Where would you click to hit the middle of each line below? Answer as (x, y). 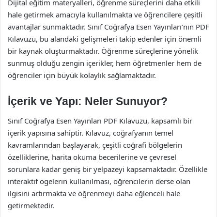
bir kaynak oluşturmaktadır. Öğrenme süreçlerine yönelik (103, 51)
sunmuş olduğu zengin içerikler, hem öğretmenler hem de (105, 63)
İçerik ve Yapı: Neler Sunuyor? (88, 101)
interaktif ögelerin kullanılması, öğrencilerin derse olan (99, 181)
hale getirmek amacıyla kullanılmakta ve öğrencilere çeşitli (105, 15)
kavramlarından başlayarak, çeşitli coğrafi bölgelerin (95, 145)
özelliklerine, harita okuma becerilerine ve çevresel (92, 157)
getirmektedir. (31, 205)
